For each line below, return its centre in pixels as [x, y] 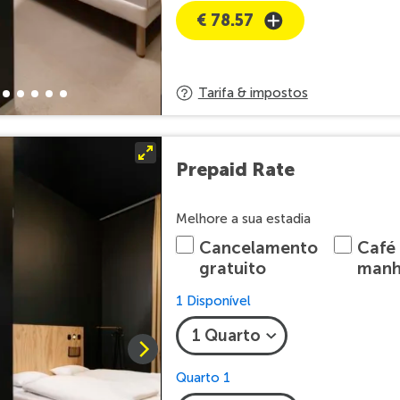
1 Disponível [213, 301]
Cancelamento [258, 248]
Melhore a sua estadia [243, 219]
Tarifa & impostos [253, 93]
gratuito [232, 268]
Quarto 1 [203, 378]
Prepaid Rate [235, 169]
